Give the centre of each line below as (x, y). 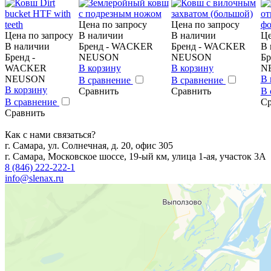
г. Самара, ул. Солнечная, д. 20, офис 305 (89, 145)
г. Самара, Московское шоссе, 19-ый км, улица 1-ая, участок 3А (135, 156)
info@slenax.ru (34, 178)
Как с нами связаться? (50, 134)
